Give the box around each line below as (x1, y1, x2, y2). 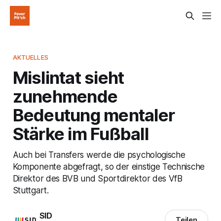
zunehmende (12, 85, 118, 107)
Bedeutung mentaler (12, 104, 175, 125)
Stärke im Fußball (12, 123, 148, 144)
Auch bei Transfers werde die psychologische (12, 149, 185, 160)
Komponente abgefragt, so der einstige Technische (12, 161, 205, 172)
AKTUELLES (12, 53, 48, 61)
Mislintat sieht (12, 67, 124, 88)
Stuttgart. (12, 184, 49, 195)
